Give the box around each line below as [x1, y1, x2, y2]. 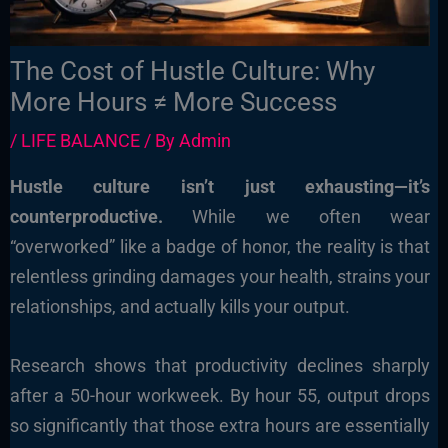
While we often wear [162, 206, 431, 228]
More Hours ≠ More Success [9, 87, 337, 118]
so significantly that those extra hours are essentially [9, 414, 431, 436]
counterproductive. [9, 206, 163, 228]
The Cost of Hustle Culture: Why [9, 56, 375, 87]
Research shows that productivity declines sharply [9, 354, 431, 376]
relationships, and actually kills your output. [9, 296, 350, 318]
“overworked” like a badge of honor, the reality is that [9, 236, 431, 258]
